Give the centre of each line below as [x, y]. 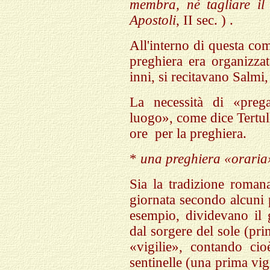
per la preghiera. [201, 133]
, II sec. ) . [205, 20]
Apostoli [153, 20]
